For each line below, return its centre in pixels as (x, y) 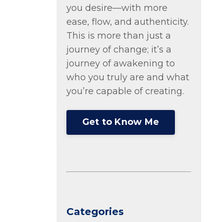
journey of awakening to (120, 63)
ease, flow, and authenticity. (127, 22)
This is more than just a (118, 35)
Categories (95, 211)
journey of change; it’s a (119, 49)
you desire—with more (117, 8)
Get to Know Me (120, 122)
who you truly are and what (128, 77)
